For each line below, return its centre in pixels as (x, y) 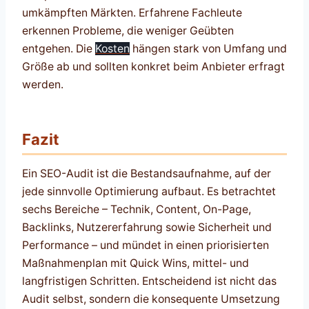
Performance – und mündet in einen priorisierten (146, 245)
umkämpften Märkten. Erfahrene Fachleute (132, 12)
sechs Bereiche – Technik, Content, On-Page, (137, 209)
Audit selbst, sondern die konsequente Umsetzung (151, 299)
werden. (43, 84)
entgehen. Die (59, 48)
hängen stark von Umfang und (208, 48)
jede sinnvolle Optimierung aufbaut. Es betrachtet (149, 191)
